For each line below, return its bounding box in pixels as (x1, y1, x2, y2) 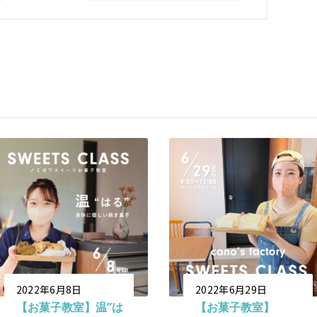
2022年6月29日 (195, 282, 267, 296)
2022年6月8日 (16, 282, 82, 296)
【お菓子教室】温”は (16, 299, 123, 315)
